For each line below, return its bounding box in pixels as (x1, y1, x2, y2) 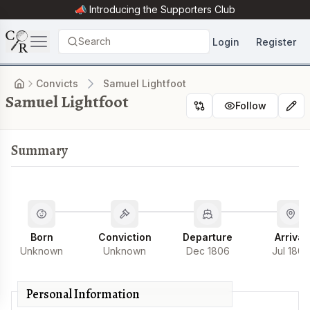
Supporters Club (161, 3, 235, 15)
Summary (11, 141, 68, 160)
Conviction (98, 231, 152, 243)
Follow (235, 100, 266, 111)
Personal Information (26, 286, 140, 302)
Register (256, 36, 296, 48)
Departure (183, 231, 232, 243)
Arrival (275, 231, 307, 243)
